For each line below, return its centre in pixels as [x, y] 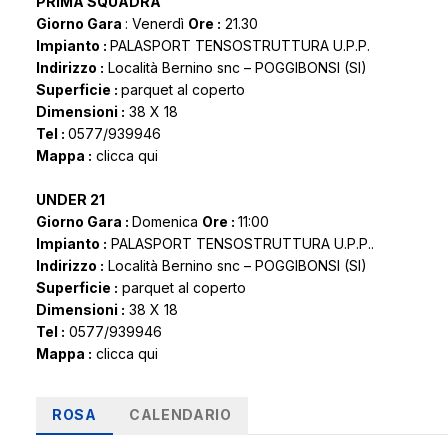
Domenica [167, 222]
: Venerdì [156, 24]
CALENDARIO [180, 415]
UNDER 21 [70, 200]
